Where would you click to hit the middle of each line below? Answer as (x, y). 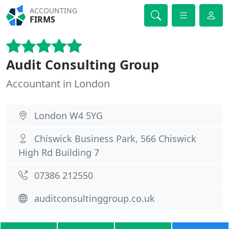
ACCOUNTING (54, 10)
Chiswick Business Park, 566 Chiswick (115, 139)
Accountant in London (58, 84)
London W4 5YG (68, 116)
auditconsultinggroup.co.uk (95, 198)
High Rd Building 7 (59, 152)
